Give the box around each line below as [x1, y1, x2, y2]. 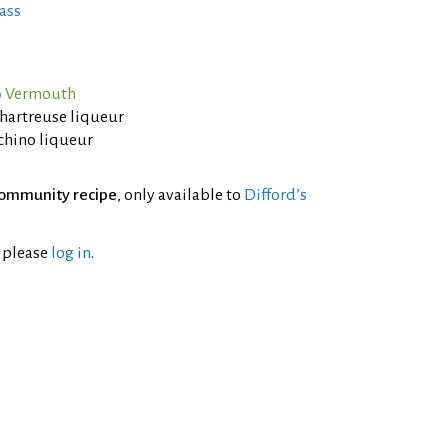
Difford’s [244, 186, 307, 204]
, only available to [117, 186, 244, 204]
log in [51, 244, 91, 262]
